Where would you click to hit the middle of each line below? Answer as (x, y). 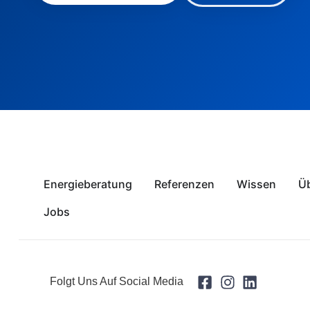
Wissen (256, 184)
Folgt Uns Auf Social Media (117, 282)
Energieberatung (88, 184)
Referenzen (184, 184)
